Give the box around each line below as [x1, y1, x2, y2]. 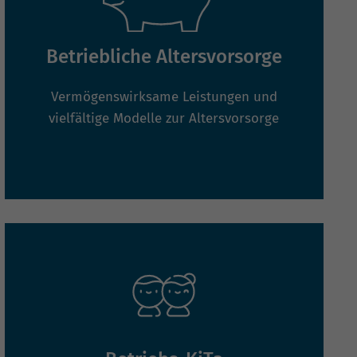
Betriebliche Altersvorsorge [45, 45, 282, 69]
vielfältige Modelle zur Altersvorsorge [49, 110, 280, 127]
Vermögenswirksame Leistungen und [50, 88, 277, 106]
